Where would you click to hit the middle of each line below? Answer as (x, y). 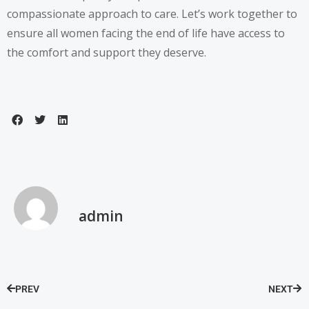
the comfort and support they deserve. (107, 52)
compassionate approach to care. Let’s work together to (152, 13)
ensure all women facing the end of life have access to (146, 33)
